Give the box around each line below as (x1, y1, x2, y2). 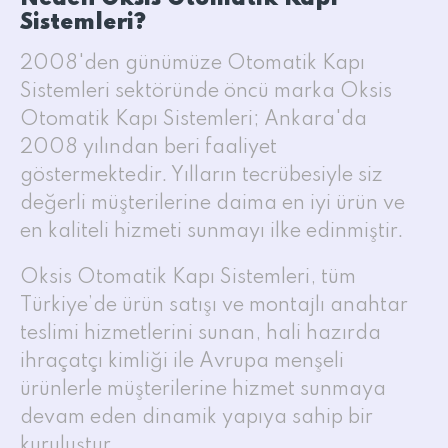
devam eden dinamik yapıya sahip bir (20, 407, 373, 428)
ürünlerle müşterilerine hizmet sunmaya (20, 379, 386, 400)
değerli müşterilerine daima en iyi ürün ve (20, 193, 405, 214)
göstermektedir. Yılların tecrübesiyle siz (20, 165, 383, 186)
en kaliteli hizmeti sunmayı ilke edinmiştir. (20, 221, 404, 242)
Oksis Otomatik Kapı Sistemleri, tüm (20, 267, 356, 288)
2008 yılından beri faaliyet (20, 137, 277, 158)
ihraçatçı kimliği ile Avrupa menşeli (20, 351, 344, 372)
